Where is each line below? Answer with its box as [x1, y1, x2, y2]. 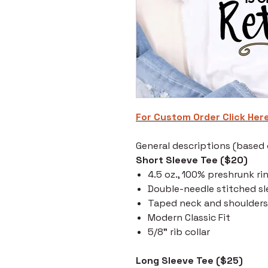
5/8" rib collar [148, 226, 210, 239]
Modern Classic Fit [148, 211, 230, 224]
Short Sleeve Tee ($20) [136, 154, 248, 167]
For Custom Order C [136, 111, 229, 124]
